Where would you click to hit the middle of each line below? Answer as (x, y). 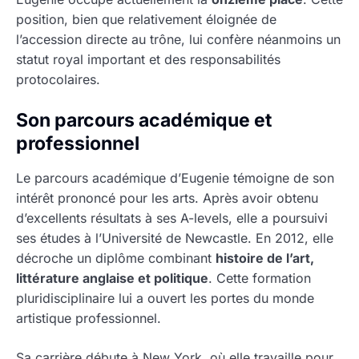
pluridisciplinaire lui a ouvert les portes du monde (165, 298)
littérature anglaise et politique (112, 278)
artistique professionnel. (89, 318)
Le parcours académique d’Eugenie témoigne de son (175, 177)
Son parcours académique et (144, 120)
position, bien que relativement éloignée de (146, 19)
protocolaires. (58, 79)
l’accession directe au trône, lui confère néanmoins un (178, 39)
